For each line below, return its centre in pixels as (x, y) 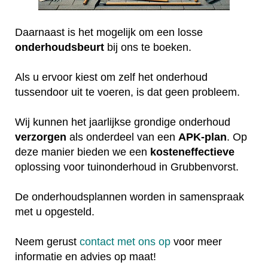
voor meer (196, 242)
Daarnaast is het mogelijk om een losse (109, 33)
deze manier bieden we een (83, 152)
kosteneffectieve (192, 152)
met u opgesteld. (56, 212)
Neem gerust (47, 242)
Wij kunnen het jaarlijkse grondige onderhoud (123, 122)
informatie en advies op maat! (86, 257)
